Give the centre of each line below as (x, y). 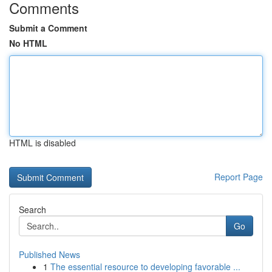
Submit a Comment (48, 28)
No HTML (28, 43)
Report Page (239, 177)
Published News (49, 254)
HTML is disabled (42, 143)
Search (32, 209)
